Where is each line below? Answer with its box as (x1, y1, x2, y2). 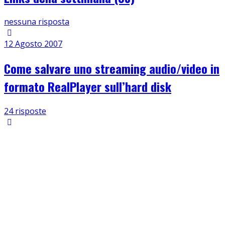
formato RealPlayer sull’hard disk (4, 77, 171, 96)
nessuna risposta (4, 16, 69, 28)
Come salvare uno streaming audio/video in (4, 59, 219, 78)
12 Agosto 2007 (4, 38, 62, 50)
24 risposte (4, 105, 46, 117)
